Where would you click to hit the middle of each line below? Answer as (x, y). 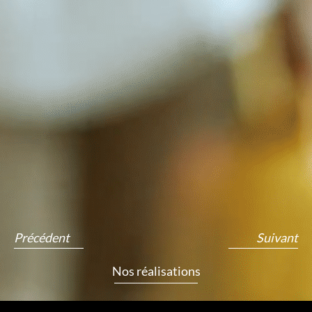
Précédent (42, 237)
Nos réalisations (156, 271)
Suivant (277, 237)
